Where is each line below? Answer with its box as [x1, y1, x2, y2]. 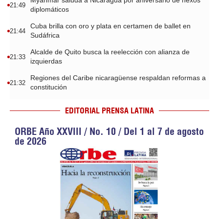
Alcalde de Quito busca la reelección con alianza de [30, 48, 190, 56]
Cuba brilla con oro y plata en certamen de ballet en [30, 22, 191, 30]
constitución [30, 83, 67, 91]
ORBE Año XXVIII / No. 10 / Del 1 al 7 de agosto [15, 125, 204, 137]
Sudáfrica [30, 31, 60, 39]
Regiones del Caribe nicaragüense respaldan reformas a [30, 74, 206, 82]
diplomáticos [30, 5, 69, 13]
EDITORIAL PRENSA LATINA [65, 106, 154, 115]
